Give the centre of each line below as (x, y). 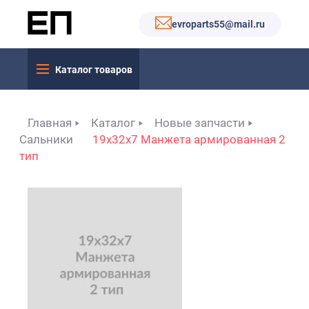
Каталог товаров (94, 69)
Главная (50, 123)
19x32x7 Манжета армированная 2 (189, 139)
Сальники (46, 139)
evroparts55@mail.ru (218, 24)
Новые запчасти (200, 123)
